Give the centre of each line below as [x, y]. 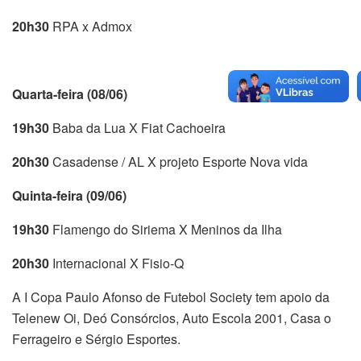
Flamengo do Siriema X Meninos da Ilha [166, 229]
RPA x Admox [91, 26]
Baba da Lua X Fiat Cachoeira [137, 127]
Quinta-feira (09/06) [69, 195]
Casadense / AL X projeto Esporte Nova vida [178, 161]
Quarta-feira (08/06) [70, 93]
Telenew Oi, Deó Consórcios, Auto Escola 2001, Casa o [172, 317]
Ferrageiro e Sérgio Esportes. [96, 338]
